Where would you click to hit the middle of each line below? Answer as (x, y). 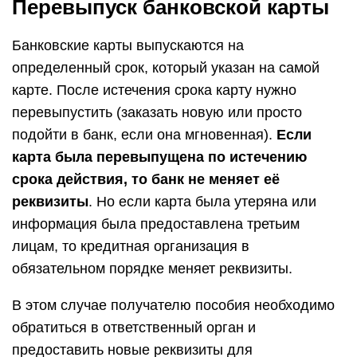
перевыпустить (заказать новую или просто (157, 112)
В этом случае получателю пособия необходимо (173, 305)
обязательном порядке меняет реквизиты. (152, 269)
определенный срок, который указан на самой (166, 68)
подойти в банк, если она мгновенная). (144, 135)
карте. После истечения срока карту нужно (154, 90)
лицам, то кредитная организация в (131, 246)
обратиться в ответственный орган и (134, 328)
